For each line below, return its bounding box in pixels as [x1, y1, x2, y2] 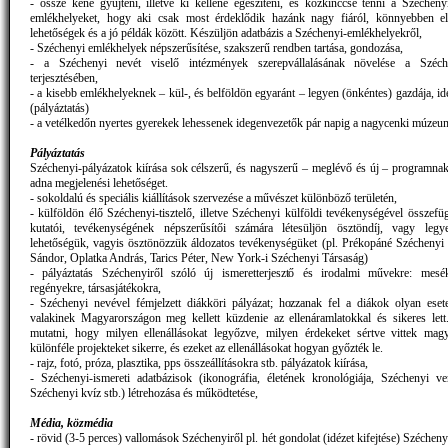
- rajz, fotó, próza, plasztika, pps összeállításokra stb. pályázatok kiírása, [30, 355, 368, 370]
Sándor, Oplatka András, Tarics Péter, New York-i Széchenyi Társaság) [30, 250, 368, 265]
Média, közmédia [30, 415, 113, 430]
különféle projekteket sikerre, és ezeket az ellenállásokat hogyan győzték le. [30, 340, 383, 355]
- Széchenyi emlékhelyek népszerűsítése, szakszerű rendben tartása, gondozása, [30, 40, 403, 55]
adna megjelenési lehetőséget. [30, 175, 168, 190]
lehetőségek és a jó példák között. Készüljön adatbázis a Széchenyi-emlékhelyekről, [30, 25, 422, 40]
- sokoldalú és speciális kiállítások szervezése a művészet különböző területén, [30, 190, 397, 205]
